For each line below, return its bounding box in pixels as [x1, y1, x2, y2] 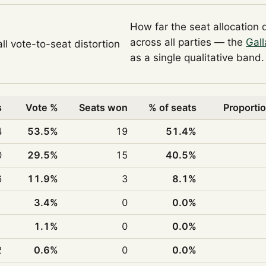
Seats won [79, 101, 128, 113]
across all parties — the [130, 36, 246, 48]
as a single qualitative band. [130, 51, 265, 64]
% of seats [148, 101, 197, 113]
